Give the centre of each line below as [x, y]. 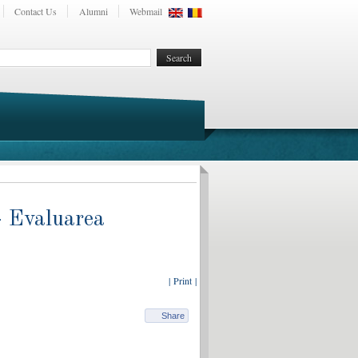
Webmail [146, 11]
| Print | [183, 280]
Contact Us [36, 11]
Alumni [93, 11]
